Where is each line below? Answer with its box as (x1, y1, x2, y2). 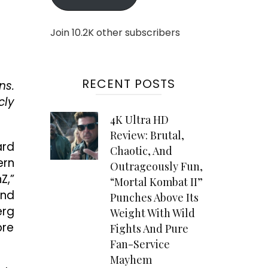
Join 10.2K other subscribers (50, 26, 180, 40)
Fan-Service (109, 237, 170, 252)
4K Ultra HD (109, 112, 169, 127)
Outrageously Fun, (109, 159, 203, 174)
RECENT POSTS (81, 75, 175, 93)
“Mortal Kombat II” (109, 175, 203, 190)
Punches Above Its (109, 190, 199, 205)
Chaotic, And (109, 144, 172, 159)
